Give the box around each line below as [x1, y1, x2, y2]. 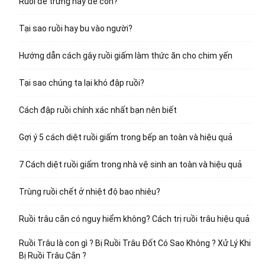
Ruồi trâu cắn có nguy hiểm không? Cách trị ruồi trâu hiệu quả [19, 214, 250, 224]
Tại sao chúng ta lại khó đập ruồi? [19, 78, 144, 88]
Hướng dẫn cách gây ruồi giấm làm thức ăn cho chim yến [19, 51, 232, 61]
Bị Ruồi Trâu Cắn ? [19, 251, 86, 261]
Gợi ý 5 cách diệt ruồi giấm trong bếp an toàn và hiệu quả [19, 132, 232, 143]
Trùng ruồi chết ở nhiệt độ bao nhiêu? [19, 187, 160, 197]
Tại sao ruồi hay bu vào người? [19, 24, 132, 34]
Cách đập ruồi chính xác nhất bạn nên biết [19, 105, 177, 115]
